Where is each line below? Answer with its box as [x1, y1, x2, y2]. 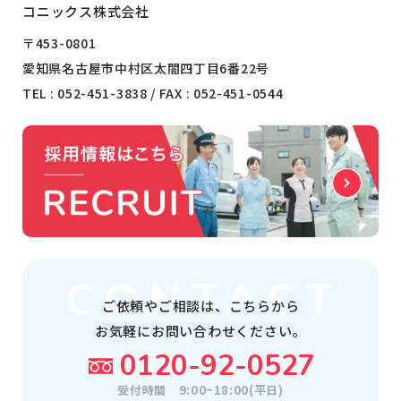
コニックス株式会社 [22, 2, 149, 21]
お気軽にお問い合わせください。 [94, 320, 307, 340]
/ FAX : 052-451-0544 [147, 84, 284, 103]
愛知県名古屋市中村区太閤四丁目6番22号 [22, 59, 269, 78]
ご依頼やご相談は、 [101, 295, 229, 315]
